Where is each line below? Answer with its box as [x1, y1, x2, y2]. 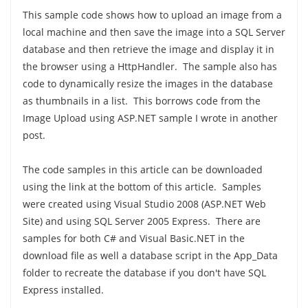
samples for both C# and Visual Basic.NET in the [22, 232, 245, 245]
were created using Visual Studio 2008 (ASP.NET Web [22, 197, 266, 210]
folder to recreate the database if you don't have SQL [22, 266, 266, 279]
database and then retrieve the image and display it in [22, 43, 274, 56]
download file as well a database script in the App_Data [22, 249, 278, 262]
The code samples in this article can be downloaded [22, 163, 263, 176]
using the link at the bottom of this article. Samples [22, 180, 261, 193]
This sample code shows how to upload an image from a [22, 8, 282, 21]
